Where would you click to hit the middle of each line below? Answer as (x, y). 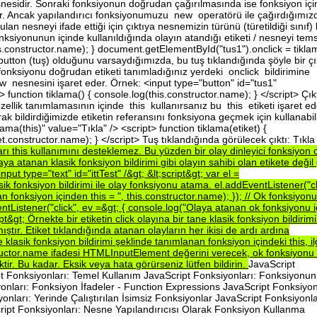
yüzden (177, 150)
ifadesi (67, 252)
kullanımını (56, 150)
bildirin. (231, 264)
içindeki (271, 241)
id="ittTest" (99, 173)
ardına (275, 230)
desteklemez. (113, 150)
